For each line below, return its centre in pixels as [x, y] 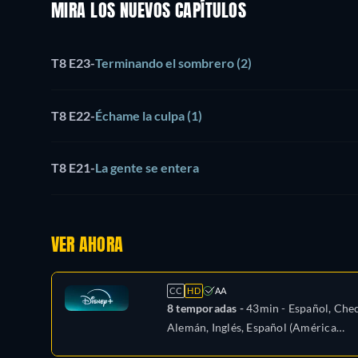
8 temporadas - [207, 308]
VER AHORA [88, 246]
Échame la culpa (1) [149, 115]
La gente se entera [147, 168]
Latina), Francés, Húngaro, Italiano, [256, 346]
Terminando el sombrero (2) [173, 63]
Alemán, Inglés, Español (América [252, 327]
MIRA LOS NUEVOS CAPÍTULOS [149, 12]
